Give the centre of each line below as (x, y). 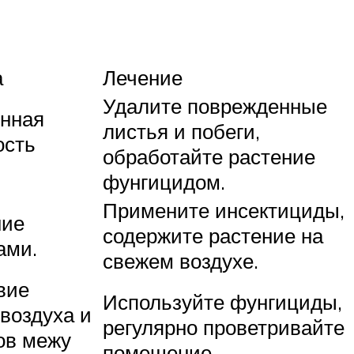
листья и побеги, (181, 132)
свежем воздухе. (181, 261)
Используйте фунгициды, (222, 302)
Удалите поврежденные (215, 106)
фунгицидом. (164, 182)
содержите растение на (213, 236)
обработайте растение (209, 157)
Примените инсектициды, (224, 211)
